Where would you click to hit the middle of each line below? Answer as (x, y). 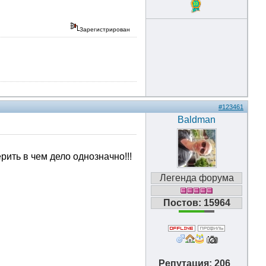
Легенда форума (197, 178)
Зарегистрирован (106, 29)
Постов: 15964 (197, 203)
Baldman (197, 120)
